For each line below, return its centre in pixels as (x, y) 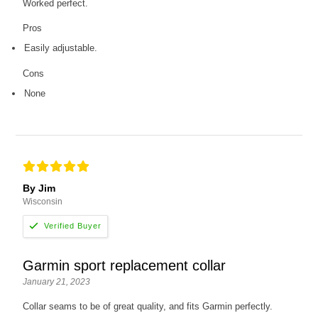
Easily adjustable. (61, 48)
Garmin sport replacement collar (125, 265)
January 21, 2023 (57, 281)
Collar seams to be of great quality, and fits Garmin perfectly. (148, 306)
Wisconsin (43, 201)
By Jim (39, 188)
